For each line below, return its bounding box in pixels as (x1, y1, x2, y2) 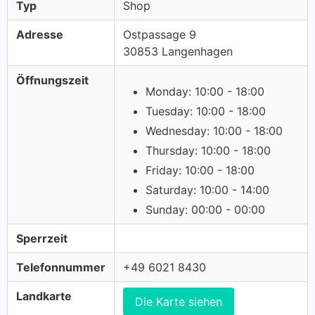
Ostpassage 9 (123, 27, 196, 41)
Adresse (16, 27, 63, 41)
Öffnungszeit (16, 73, 89, 87)
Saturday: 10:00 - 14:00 (146, 183, 269, 197)
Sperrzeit (16, 231, 67, 245)
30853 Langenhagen (123, 44, 233, 58)
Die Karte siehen (135, 295, 222, 309)
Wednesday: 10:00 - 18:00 (146, 124, 283, 138)
